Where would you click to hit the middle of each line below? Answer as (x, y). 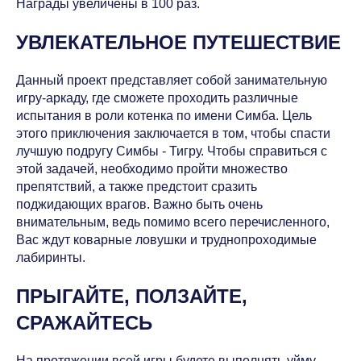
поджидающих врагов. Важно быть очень (139, 204)
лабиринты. (51, 257)
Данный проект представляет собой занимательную (172, 80)
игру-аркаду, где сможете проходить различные (157, 98)
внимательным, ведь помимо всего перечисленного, (173, 222)
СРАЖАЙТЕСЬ (84, 322)
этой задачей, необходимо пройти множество (152, 168)
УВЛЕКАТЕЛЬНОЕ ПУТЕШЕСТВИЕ (178, 42)
